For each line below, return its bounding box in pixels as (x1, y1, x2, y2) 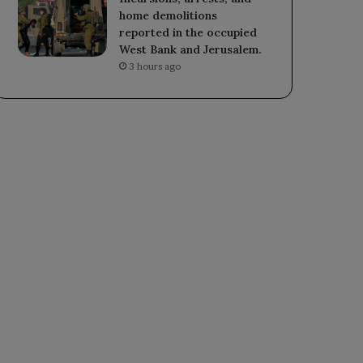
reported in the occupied (119, 24, 258, 40)
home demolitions (119, 7, 218, 23)
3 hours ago (129, 60, 181, 72)
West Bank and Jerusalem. (119, 41, 263, 57)
